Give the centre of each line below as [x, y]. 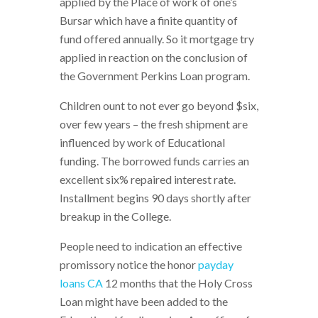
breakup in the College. [115, 216]
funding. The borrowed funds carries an [154, 161]
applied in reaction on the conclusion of [154, 57]
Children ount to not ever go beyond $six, [159, 106]
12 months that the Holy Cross [178, 283]
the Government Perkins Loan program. [155, 76]
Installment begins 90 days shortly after [155, 198]
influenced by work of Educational [142, 143]
